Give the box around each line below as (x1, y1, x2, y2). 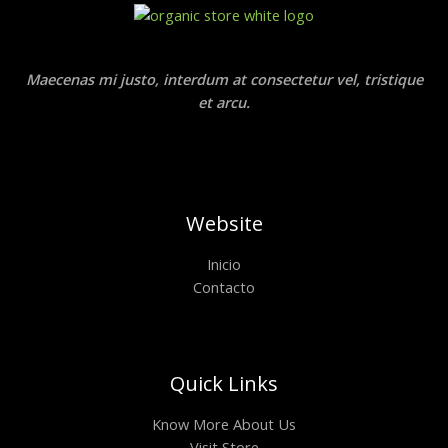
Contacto (193, 277, 255, 298)
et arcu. (198, 91, 250, 112)
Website (185, 210, 263, 238)
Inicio (207, 254, 241, 275)
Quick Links (170, 370, 278, 398)
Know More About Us (152, 414, 296, 435)
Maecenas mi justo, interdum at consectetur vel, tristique (25, 68, 423, 89)
